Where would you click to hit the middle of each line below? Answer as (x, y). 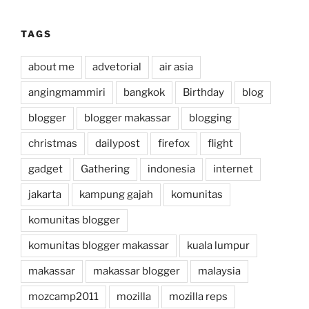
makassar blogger (137, 271)
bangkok (144, 93)
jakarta (45, 195)
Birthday (203, 93)
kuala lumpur (218, 246)
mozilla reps (198, 297)
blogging (210, 118)
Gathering (105, 169)
